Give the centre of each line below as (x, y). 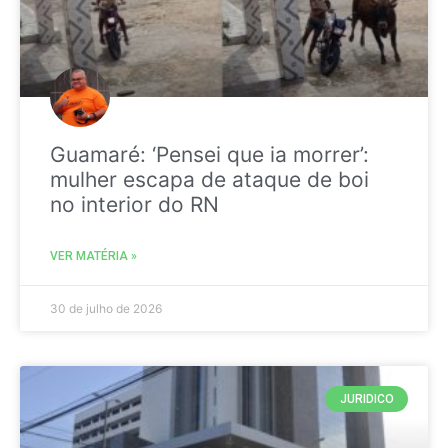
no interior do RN (134, 204)
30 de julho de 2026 (106, 308)
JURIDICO (366, 398)
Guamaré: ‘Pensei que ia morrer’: (209, 154)
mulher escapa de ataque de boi (209, 179)
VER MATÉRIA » (93, 255)
